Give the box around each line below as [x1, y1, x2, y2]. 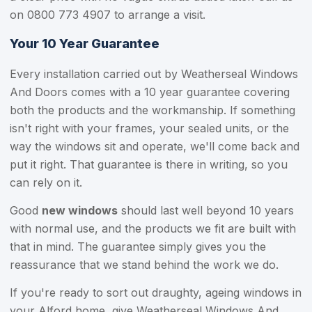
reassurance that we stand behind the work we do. [10, 258, 279, 272]
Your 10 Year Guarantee [10, 36, 159, 51]
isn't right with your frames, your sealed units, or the [10, 121, 289, 135]
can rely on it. [10, 175, 82, 189]
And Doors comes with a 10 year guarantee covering [10, 85, 290, 99]
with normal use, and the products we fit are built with [10, 221, 296, 235]
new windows [42, 203, 118, 217]
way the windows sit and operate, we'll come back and [10, 139, 299, 153]
